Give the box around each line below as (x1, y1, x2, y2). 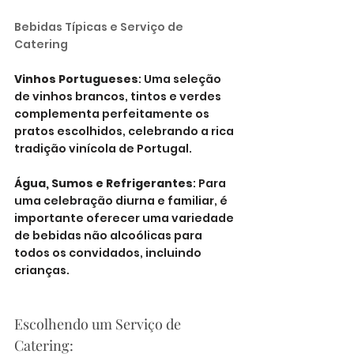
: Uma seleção (138, 71, 224, 87)
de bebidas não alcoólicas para (14, 228, 205, 243)
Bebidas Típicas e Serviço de (14, 19, 186, 35)
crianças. (14, 262, 70, 278)
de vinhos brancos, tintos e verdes (14, 88, 224, 104)
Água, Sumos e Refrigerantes (14, 175, 193, 191)
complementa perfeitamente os (14, 106, 212, 122)
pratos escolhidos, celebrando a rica (14, 123, 236, 139)
